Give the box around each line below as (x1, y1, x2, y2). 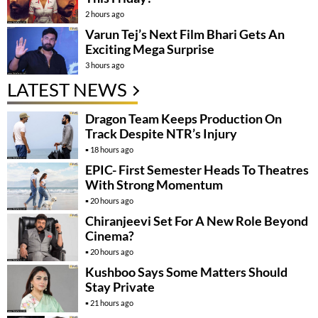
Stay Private (85, 278, 155, 295)
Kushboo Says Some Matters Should (85, 263, 287, 280)
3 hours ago (85, 60, 124, 70)
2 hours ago (85, 9, 124, 19)
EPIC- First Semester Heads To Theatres (85, 161, 309, 177)
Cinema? (85, 227, 134, 243)
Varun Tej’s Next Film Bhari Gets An (85, 26, 285, 43)
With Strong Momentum (85, 176, 223, 192)
